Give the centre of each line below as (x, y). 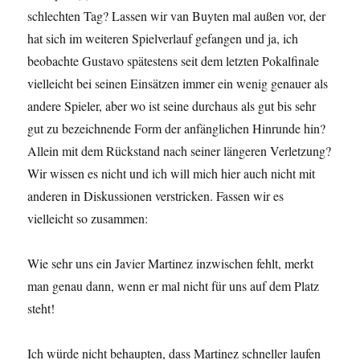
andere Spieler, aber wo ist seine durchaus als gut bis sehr (172, 106)
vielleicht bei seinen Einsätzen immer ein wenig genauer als (178, 84)
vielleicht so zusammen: (88, 219)
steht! (41, 309)
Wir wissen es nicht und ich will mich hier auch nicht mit (172, 174)
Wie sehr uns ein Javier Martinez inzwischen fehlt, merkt (171, 264)
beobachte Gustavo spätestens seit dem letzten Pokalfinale (174, 61)
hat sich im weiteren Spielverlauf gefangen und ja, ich (163, 39)
